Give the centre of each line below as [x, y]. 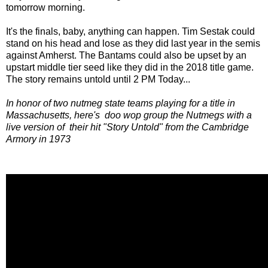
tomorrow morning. [47, 8]
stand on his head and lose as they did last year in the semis [133, 44]
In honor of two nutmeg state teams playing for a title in [121, 103]
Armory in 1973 [38, 139]
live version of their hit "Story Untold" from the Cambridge [127, 127]
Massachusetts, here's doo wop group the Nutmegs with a [129, 115]
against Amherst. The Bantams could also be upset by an [126, 56]
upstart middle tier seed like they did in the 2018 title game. [130, 68]
